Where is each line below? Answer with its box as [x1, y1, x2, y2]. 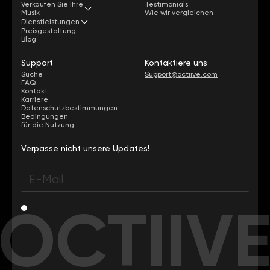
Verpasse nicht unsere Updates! [21, 143, 149, 153]
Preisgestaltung [21, 26, 76, 35]
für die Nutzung [21, 120, 74, 129]
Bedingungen [21, 111, 68, 121]
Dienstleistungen [21, 17, 80, 26]
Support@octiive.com [145, 69, 218, 78]
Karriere [21, 95, 48, 104]
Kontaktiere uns [145, 57, 207, 67]
